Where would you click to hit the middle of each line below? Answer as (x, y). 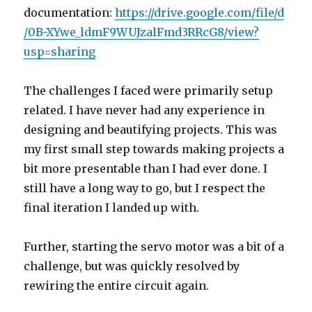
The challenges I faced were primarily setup (149, 90)
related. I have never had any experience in (145, 110)
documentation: (70, 12)
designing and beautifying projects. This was (151, 129)
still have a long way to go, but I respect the (145, 188)
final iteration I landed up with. (112, 207)
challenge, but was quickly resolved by (132, 266)
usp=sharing (60, 51)
